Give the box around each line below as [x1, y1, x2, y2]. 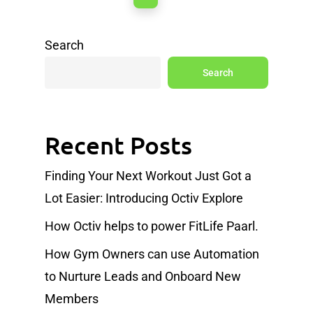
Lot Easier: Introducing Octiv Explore [45, 191, 243, 206]
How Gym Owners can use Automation [45, 247, 259, 262]
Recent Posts [45, 130, 192, 161]
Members [45, 291, 99, 307]
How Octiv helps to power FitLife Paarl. [45, 219, 259, 234]
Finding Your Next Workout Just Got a [45, 168, 252, 184]
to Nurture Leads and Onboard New [45, 269, 241, 284]
